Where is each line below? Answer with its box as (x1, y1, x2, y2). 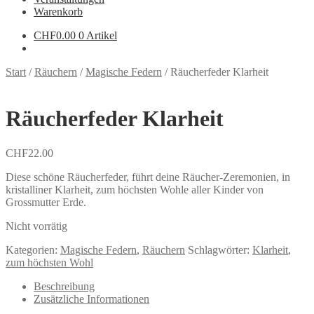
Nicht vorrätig (6, 219, 67, 232)
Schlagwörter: (188, 243, 252, 256)
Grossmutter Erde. (6, 196, 86, 208)
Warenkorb (34, 6, 83, 18)
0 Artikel (78, 29, 117, 41)
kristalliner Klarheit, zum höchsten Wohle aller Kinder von (6, 183, 264, 196)
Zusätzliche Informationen (34, 292, 149, 305)
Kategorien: (6, 243, 60, 256)
